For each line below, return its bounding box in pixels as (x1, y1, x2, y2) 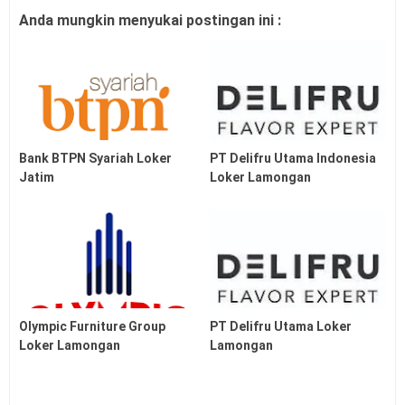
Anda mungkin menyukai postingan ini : (19, 11, 281, 29)
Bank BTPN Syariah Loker (19, 150, 172, 165)
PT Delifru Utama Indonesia (210, 150, 377, 165)
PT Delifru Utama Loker (210, 319, 353, 334)
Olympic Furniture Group (19, 319, 165, 334)
